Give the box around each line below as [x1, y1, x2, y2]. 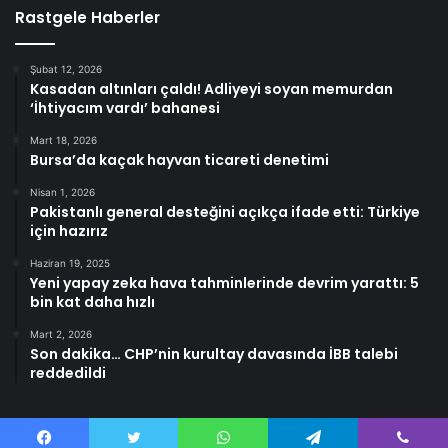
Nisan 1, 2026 [30, 185, 95, 198]
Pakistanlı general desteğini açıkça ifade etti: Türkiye [30, 201, 420, 222]
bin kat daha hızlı [30, 291, 155, 312]
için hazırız [30, 220, 108, 241]
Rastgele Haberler [15, 6, 160, 28]
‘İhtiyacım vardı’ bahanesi [30, 97, 220, 118]
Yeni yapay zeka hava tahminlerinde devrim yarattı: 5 [30, 272, 419, 293]
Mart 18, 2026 [30, 133, 97, 146]
